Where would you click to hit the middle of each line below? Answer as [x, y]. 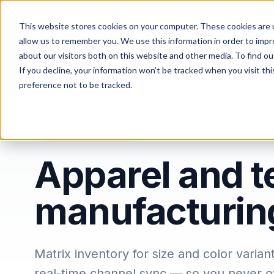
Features [206, 19]
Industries [80, 94]
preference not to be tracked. [75, 84]
